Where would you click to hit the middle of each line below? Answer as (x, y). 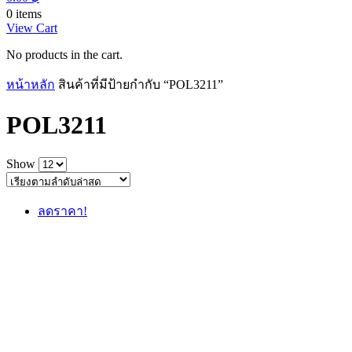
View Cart (32, 28)
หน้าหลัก (31, 84)
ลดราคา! (62, 211)
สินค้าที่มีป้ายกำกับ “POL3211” (141, 84)
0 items (24, 14)
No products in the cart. (64, 55)
